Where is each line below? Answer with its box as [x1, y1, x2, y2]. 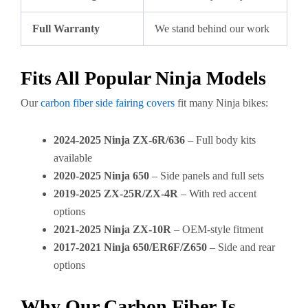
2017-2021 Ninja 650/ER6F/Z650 [54, 241, 207, 253]
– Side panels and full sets [149, 170, 264, 181]
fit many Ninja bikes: [175, 97, 268, 109]
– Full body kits [185, 134, 256, 146]
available [54, 152, 92, 164]
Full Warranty [32, 23, 100, 34]
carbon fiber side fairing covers [41, 97, 175, 109]
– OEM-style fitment [171, 223, 263, 235]
